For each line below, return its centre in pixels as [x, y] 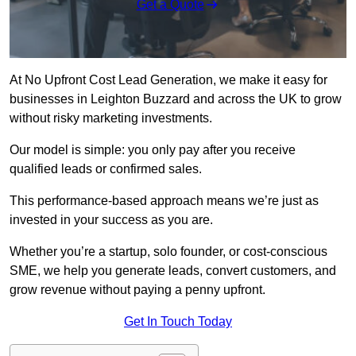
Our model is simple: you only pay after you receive [153, 150]
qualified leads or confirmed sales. [106, 169]
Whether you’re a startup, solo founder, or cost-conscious [168, 252]
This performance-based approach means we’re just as [164, 201]
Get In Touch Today [178, 322]
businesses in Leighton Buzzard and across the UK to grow [176, 99]
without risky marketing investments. [112, 118]
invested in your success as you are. [111, 220]
